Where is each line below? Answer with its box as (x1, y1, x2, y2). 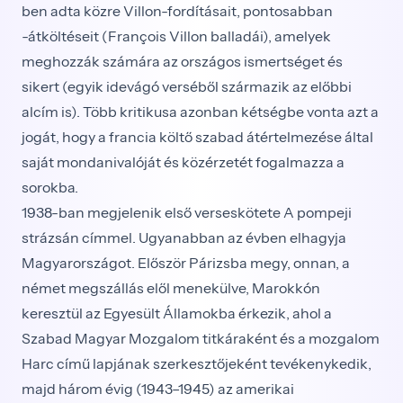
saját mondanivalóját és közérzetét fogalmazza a (22, 153, 345, 171)
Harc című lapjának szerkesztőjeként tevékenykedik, (22, 354, 372, 372)
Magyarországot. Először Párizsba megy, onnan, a (22, 254, 350, 272)
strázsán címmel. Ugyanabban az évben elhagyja (22, 228, 346, 246)
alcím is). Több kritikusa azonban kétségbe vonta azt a (22, 103, 379, 121)
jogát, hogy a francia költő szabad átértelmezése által (22, 128, 373, 146)
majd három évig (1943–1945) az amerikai (22, 380, 294, 398)
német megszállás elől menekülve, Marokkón (22, 279, 320, 297)
